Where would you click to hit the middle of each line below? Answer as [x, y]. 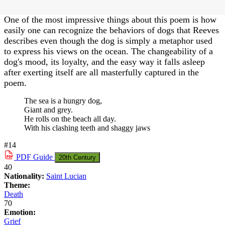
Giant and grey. [48, 109]
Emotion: [20, 212]
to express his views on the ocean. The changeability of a [108, 51]
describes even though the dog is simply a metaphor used [108, 40]
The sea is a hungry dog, [63, 100]
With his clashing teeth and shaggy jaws [87, 128]
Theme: [17, 185]
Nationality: [25, 176]
